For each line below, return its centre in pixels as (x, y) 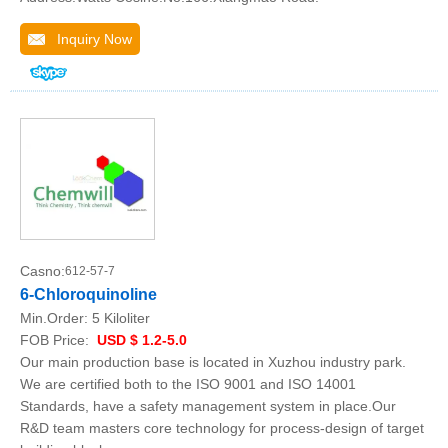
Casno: (42, 271)
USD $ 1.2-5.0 (140, 340)
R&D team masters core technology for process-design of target (222, 428)
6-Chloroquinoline (88, 294)
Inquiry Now (88, 39)
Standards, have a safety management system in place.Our (208, 406)
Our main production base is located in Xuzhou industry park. (213, 362)
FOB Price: (56, 340)
